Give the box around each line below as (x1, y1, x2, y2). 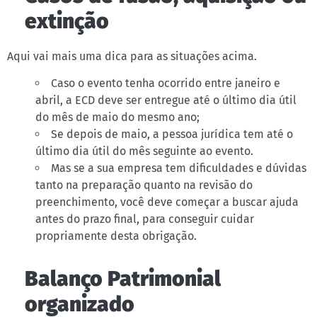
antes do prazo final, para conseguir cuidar (35, 212, 254, 226)
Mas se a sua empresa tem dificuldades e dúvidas (51, 161, 306, 175)
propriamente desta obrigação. (35, 229, 197, 243)
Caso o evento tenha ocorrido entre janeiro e (51, 76, 280, 91)
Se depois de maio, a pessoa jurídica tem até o (51, 127, 293, 142)
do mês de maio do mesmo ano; (35, 110, 200, 125)
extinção (25, 8, 109, 34)
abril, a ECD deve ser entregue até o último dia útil (35, 93, 296, 108)
